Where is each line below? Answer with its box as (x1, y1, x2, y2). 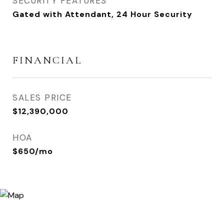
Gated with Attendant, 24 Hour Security (12, 9, 192, 19)
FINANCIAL (12, 54, 82, 66)
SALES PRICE (12, 92, 72, 103)
